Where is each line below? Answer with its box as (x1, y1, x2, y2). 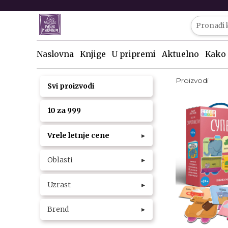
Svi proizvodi (47, 81, 94, 91)
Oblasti (47, 155, 73, 165)
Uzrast (47, 180, 71, 189)
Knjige (80, 49, 106, 59)
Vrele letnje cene (47, 130, 109, 140)
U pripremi (112, 49, 156, 59)
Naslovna (37, 49, 74, 59)
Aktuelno (162, 49, 199, 59)
